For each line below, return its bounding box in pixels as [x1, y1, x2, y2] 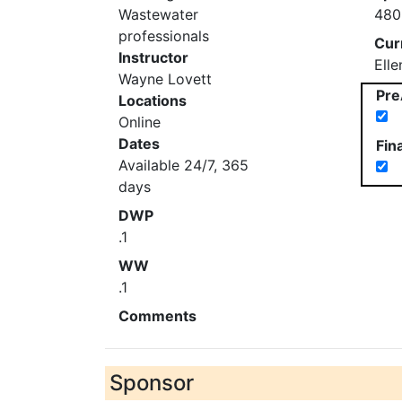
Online [118, 113, 161, 131]
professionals [118, 27, 209, 45]
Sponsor [109, 370, 194, 396]
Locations [118, 92, 187, 109]
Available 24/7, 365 [118, 156, 249, 174]
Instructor [118, 48, 188, 66]
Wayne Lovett [118, 70, 212, 88]
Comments [118, 307, 197, 325]
